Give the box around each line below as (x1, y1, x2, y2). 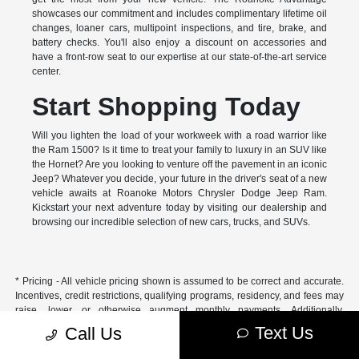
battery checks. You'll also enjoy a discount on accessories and (31, 36, 328, 48)
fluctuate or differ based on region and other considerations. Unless (15, 333, 344, 345)
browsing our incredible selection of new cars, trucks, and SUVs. (31, 216, 310, 228)
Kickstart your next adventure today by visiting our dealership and (31, 201, 328, 213)
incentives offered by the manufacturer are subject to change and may (15, 318, 344, 330)
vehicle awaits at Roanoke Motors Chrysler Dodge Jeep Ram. (31, 187, 328, 199)
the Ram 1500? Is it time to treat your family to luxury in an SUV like (31, 143, 328, 155)
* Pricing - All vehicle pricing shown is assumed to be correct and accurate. (15, 275, 344, 287)
